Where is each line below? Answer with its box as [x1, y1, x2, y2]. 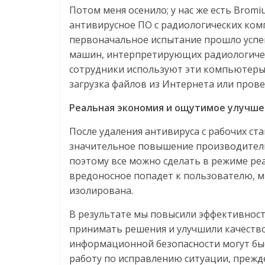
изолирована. [69, 184, 133, 198]
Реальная [69, 101, 115, 115]
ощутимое [174, 101, 225, 115]
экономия [117, 101, 164, 115]
